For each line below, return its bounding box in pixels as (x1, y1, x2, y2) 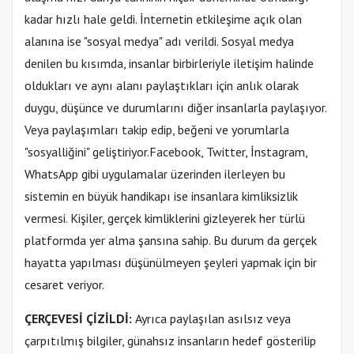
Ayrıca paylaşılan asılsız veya (135, 311, 291, 327)
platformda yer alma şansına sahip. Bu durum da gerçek (24, 232, 317, 249)
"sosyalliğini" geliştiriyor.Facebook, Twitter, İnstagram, (24, 144, 307, 160)
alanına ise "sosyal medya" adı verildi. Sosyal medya (24, 33, 294, 50)
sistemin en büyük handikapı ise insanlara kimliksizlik (24, 188, 298, 205)
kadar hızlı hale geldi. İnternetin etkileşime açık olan (24, 11, 302, 28)
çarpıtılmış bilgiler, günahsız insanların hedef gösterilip (24, 333, 316, 349)
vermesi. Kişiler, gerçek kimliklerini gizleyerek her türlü (24, 210, 305, 227)
